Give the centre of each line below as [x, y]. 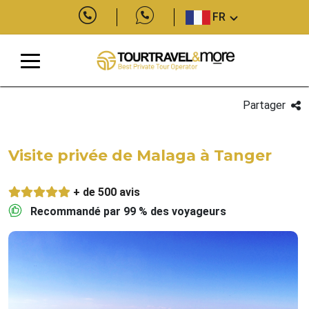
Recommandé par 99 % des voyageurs [128, 211]
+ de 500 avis [107, 192]
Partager [264, 105]
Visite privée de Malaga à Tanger [140, 156]
